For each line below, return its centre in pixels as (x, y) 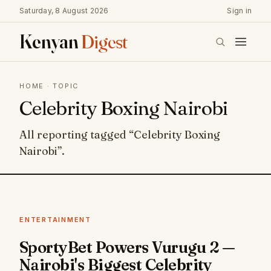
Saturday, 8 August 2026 (64, 11)
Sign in (239, 11)
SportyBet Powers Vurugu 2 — (127, 247)
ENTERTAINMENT (55, 220)
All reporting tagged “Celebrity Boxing (120, 135)
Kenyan (50, 41)
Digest (104, 41)
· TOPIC (62, 86)
